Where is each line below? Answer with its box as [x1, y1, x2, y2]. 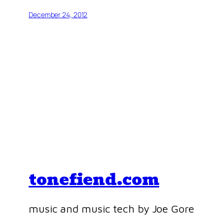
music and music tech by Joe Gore [29, 202, 194, 216]
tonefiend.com [29, 166, 159, 192]
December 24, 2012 [29, 10, 88, 20]
